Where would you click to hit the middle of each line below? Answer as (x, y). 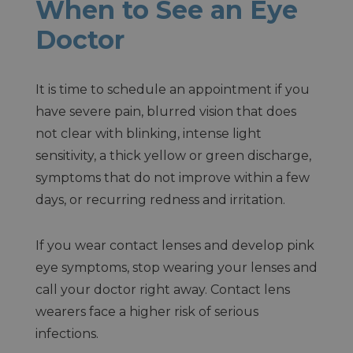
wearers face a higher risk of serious (147, 311)
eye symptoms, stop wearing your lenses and (176, 267)
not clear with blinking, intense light (148, 133)
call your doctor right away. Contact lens (162, 289)
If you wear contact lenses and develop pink (175, 245)
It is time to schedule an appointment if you (172, 89)
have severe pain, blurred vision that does (165, 111)
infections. (67, 333)
